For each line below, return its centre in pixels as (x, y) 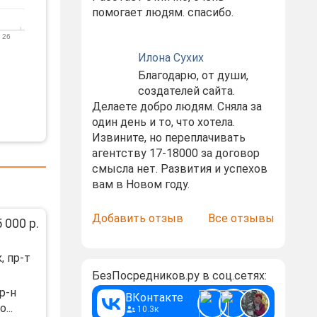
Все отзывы (241, 218)
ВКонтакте (154, 298)
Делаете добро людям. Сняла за (177, 106)
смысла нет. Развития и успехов (179, 169)
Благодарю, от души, (193, 75)
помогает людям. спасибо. (162, 12)
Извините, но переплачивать (168, 138)
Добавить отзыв (137, 218)
